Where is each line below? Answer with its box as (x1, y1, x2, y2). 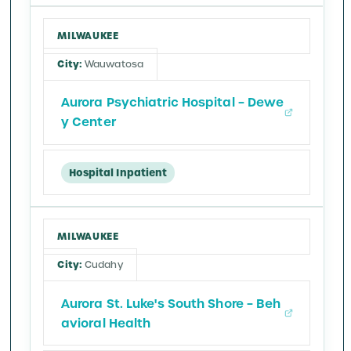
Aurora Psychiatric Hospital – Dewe (60, 94, 284, 111)
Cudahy (85, 259, 123, 272)
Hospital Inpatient (68, 165, 168, 179)
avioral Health (60, 314, 151, 331)
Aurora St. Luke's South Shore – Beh (60, 295, 281, 312)
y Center (60, 114, 116, 131)
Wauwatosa (85, 58, 143, 71)
